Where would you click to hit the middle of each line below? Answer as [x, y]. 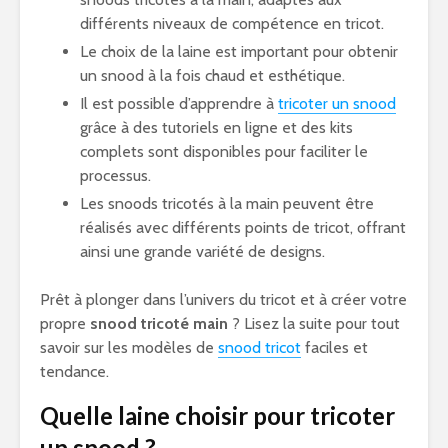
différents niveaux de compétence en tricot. [232, 23]
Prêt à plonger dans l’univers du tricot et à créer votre [223, 299]
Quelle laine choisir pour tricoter [217, 415]
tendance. [74, 371]
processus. [115, 175]
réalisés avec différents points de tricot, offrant [243, 227]
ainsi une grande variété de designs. [202, 251]
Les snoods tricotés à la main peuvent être [227, 203]
